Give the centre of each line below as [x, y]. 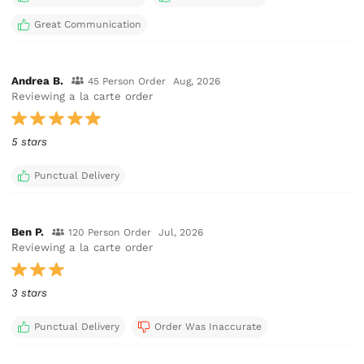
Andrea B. [38, 80]
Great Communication [87, 24]
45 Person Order [126, 81]
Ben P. [28, 232]
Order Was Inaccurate [208, 327]
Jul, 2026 [181, 233]
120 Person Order [109, 233]
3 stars [30, 293]
